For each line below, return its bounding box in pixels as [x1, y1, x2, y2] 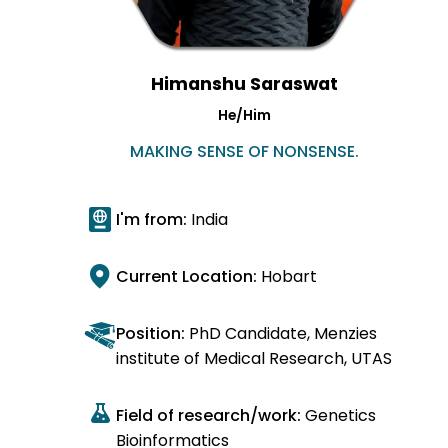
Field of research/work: [116, 404, 305, 428]
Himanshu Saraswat [150, 71, 338, 97]
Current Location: [116, 265, 261, 289]
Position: [116, 322, 185, 346]
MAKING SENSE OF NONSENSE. [129, 140, 359, 164]
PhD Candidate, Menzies [185, 322, 377, 346]
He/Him [217, 106, 271, 126]
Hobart [261, 265, 317, 289]
